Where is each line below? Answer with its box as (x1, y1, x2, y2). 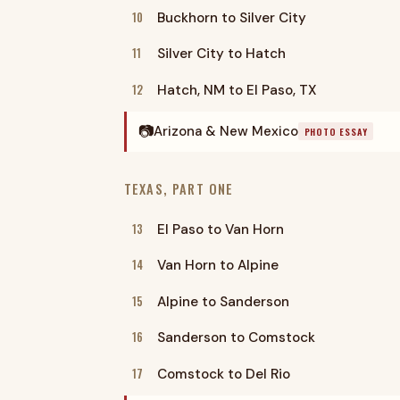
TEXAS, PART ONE (124, 179, 234, 199)
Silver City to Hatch (156, 45, 286, 63)
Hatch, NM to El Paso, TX (156, 80, 317, 99)
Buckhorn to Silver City (156, 8, 306, 27)
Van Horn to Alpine (156, 256, 279, 275)
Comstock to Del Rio (156, 364, 290, 383)
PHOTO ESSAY (304, 124, 368, 138)
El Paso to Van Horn (156, 220, 284, 238)
